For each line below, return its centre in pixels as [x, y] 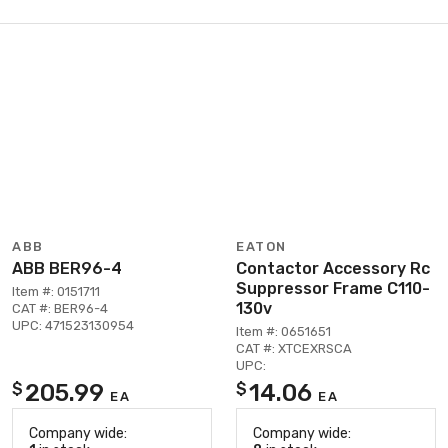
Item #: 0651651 [283, 331]
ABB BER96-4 [67, 268]
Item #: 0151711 [56, 291]
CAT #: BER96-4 [60, 308]
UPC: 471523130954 [73, 325]
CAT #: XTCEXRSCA [294, 348]
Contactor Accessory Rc [333, 268]
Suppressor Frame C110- [333, 288]
